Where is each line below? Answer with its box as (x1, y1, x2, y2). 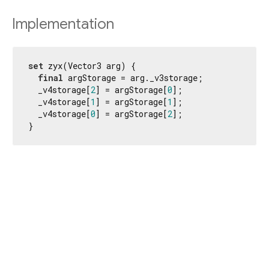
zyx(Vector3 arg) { (43, 59, 136, 71)
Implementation (12, 14, 114, 33)
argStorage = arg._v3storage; (63, 71, 203, 83)
